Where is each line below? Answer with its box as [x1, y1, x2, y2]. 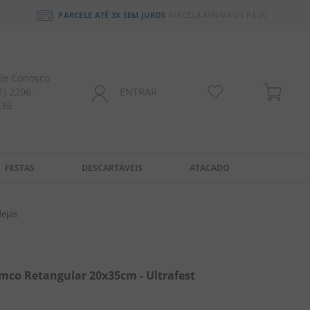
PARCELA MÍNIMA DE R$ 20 [165, 10, 267, 20]
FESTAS [5, 162, 35, 174]
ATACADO [190, 162, 230, 174]
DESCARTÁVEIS [82, 162, 143, 174]
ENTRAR [120, 84, 158, 98]
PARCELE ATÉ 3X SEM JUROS [58, 10, 166, 20]
